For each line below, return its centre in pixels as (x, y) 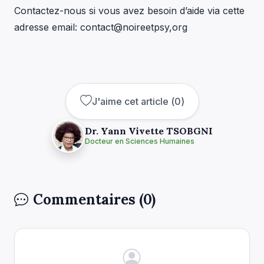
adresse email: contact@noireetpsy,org (101, 27)
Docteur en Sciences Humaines (139, 141)
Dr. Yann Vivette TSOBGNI (148, 131)
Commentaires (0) (94, 199)
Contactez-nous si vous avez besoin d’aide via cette (129, 10)
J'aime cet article (130, 101)
